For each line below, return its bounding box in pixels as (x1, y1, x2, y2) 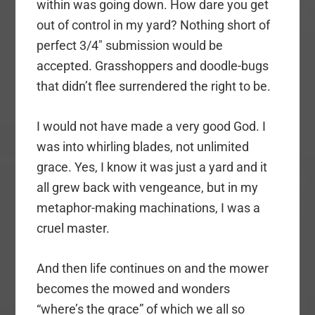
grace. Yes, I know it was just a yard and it (37, 160, 268, 175)
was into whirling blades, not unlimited (37, 139, 250, 155)
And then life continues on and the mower (37, 261, 269, 276)
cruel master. (37, 221, 110, 236)
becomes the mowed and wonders (37, 281, 231, 297)
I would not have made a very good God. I (37, 119, 266, 134)
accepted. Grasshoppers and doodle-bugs (37, 58, 269, 74)
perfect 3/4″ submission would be (37, 38, 224, 53)
